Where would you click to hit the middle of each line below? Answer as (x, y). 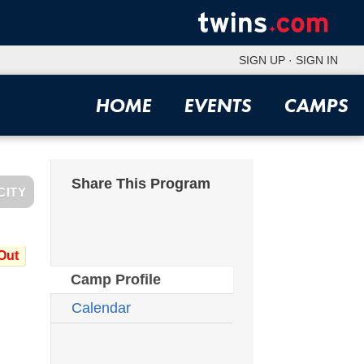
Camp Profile (116, 280)
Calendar (101, 308)
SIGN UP (262, 60)
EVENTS (217, 105)
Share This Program (141, 184)
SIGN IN (317, 60)
